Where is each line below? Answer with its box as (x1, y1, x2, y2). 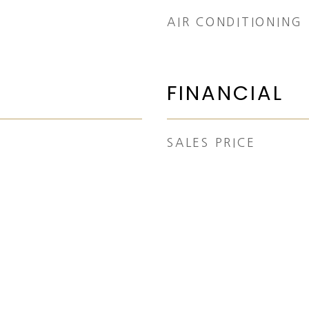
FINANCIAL (167, 79, 283, 107)
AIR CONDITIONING (167, 16, 303, 28)
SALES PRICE (167, 137, 256, 148)
